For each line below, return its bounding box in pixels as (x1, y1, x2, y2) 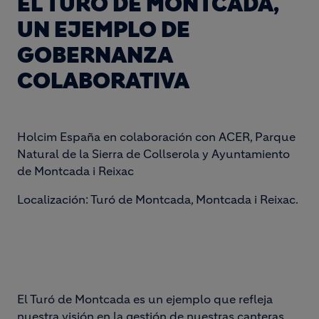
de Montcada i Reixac (17, 164, 134, 178)
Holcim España (17, 130, 103, 144)
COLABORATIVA (17, 68, 189, 94)
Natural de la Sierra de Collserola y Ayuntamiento (17, 147, 290, 161)
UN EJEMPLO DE (17, 16, 190, 43)
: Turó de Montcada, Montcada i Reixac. (85, 192, 298, 206)
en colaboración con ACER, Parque (103, 130, 296, 144)
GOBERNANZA (17, 42, 172, 68)
